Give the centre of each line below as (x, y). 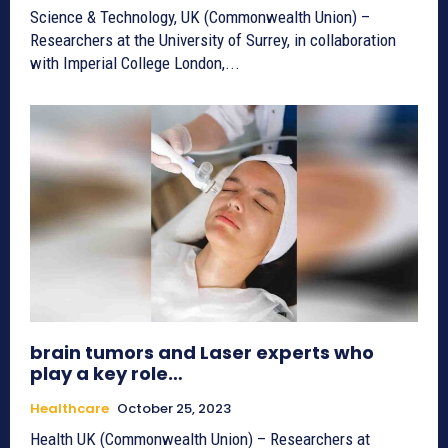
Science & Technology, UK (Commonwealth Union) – (200, 16)
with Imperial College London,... (135, 62)
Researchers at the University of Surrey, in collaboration (213, 39)
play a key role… (106, 374)
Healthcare (69, 409)
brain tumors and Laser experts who (202, 353)
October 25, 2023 (174, 409)
